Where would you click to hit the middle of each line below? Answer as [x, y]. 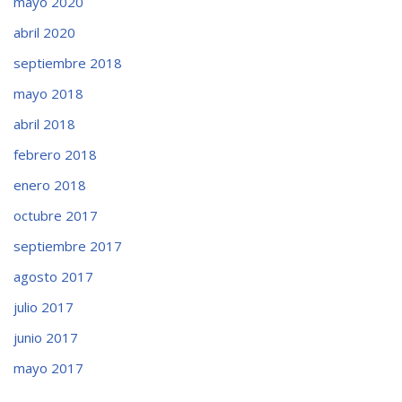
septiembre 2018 [68, 63]
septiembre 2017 [68, 246]
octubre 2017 [56, 216]
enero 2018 [50, 185]
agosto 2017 [53, 277]
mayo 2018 [48, 94]
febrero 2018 [55, 155]
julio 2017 [44, 307]
